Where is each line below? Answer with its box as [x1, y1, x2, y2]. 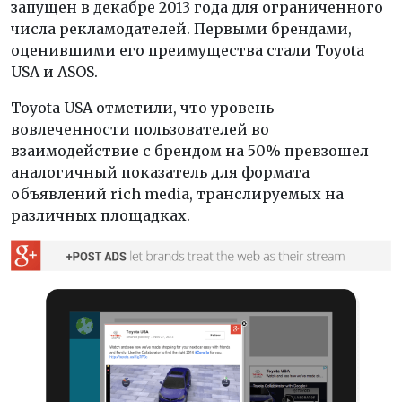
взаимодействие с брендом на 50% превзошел [11, 141, 369, 160]
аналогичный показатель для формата [11, 162, 310, 181]
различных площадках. [11, 205, 190, 224]
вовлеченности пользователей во [11, 119, 269, 138]
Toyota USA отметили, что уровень [11, 98, 274, 117]
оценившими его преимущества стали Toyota [11, 40, 364, 59]
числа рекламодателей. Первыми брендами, [11, 19, 352, 38]
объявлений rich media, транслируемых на [11, 184, 344, 203]
